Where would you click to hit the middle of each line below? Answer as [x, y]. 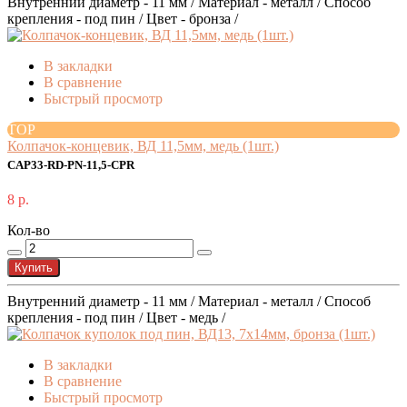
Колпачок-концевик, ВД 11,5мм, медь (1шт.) [143, 146]
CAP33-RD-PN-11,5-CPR [71, 166]
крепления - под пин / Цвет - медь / [116, 318]
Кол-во [29, 231]
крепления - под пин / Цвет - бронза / [123, 19]
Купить [34, 268]
